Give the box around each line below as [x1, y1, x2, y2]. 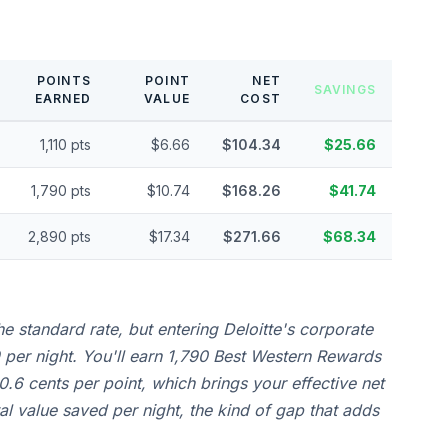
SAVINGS [313, 82, 376, 97]
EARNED [34, 91, 91, 106]
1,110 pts [40, 136, 91, 153]
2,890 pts [28, 228, 91, 245]
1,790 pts [31, 182, 91, 199]
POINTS [36, 73, 91, 88]
